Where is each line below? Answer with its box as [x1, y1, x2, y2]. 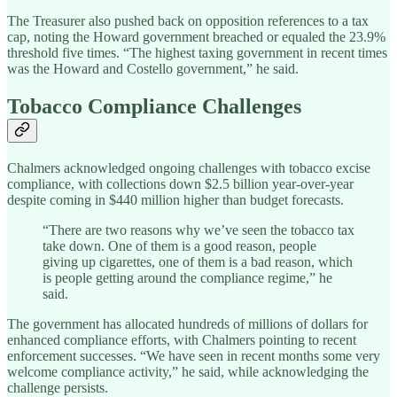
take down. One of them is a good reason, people [43, 237, 316, 253]
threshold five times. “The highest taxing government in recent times [7, 44, 387, 60]
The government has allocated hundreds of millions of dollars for [7, 315, 368, 331]
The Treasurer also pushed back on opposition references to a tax [7, 12, 369, 28]
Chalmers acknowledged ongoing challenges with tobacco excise [7, 160, 370, 175]
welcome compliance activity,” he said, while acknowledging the [7, 363, 369, 379]
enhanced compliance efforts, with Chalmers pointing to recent [7, 331, 356, 347]
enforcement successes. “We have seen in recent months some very [7, 347, 380, 363]
